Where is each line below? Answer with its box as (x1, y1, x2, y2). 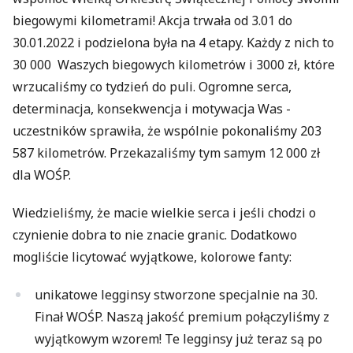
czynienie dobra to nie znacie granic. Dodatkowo (13, 225, 297, 243)
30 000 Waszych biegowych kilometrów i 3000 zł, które (13, 55, 335, 73)
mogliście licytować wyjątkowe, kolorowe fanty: (13, 247, 292, 266)
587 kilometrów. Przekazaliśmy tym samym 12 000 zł (13, 143, 320, 162)
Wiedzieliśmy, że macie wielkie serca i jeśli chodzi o (13, 203, 316, 221)
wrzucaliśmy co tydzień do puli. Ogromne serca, (13, 77, 292, 95)
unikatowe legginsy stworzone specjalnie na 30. (35, 285, 318, 303)
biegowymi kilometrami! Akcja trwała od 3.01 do (13, 11, 292, 29)
